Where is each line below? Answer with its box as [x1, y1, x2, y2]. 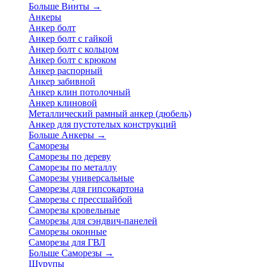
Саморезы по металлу [29, 162, 117, 172]
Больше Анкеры [29, 130, 97, 140]
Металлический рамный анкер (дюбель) [29, 108, 191, 119]
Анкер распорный [29, 66, 103, 76]
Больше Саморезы [29, 248, 104, 258]
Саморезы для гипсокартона [29, 184, 144, 194]
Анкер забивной [29, 76, 95, 86]
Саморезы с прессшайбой [29, 194, 132, 204]
